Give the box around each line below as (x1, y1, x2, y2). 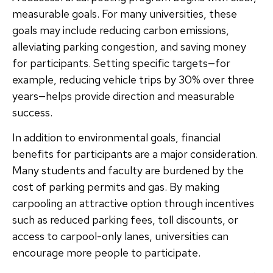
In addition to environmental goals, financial (12, 130, 221, 145)
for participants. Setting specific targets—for (12, 55, 230, 70)
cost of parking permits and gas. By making (12, 180, 219, 194)
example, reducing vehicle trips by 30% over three (12, 72, 254, 87)
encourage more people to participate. (12, 246, 200, 260)
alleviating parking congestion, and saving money (12, 39, 246, 54)
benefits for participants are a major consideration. (12, 147, 258, 161)
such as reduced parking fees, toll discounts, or (12, 213, 238, 227)
